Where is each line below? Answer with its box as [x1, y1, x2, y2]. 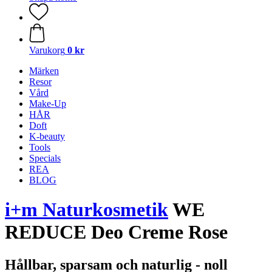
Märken [29, 66, 59, 76]
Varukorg [29, 45, 65, 55]
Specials [29, 153, 61, 163]
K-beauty [29, 131, 65, 141]
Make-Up [29, 98, 66, 109]
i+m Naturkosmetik [5, 199, 168, 221]
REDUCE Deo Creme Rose [5, 221, 228, 243]
